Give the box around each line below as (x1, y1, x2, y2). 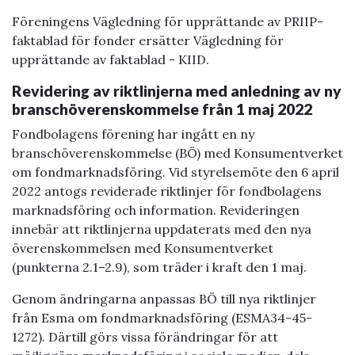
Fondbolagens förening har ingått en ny (12, 125, 254, 142)
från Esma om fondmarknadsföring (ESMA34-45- (12, 309, 312, 326)
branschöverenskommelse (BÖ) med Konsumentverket (12, 144, 343, 161)
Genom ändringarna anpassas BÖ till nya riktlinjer (12, 290, 316, 307)
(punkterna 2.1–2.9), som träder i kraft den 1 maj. (12, 258, 307, 275)
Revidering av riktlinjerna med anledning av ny (12, 81, 342, 100)
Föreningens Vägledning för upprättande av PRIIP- (12, 13, 323, 29)
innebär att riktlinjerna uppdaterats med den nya (12, 220, 311, 237)
